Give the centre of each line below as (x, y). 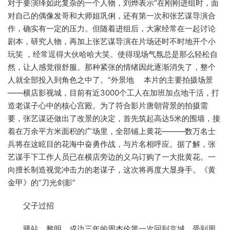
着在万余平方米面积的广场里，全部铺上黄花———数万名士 (112, 131)
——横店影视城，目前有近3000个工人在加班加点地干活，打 (113, 92)
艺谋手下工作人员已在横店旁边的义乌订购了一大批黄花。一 (112, 157)
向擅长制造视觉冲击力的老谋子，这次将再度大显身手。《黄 (112, 169)
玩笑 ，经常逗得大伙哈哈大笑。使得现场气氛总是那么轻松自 (113, 54)
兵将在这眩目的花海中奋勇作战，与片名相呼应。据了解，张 (112, 144)
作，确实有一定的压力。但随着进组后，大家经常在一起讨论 (112, 28)
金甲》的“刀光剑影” (42, 182)
